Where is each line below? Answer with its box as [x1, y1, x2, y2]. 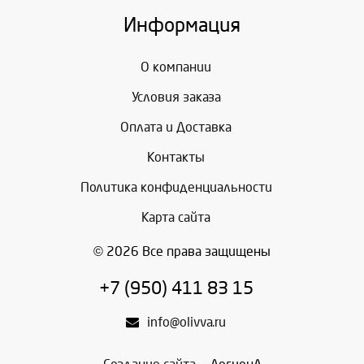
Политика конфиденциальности [80, 180, 272, 195]
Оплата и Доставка [120, 120, 232, 135]
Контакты [147, 150, 205, 165]
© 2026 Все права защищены [93, 245, 271, 259]
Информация [123, 15, 240, 37]
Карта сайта [141, 210, 210, 225]
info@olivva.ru [147, 315, 226, 330]
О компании [141, 60, 211, 75]
